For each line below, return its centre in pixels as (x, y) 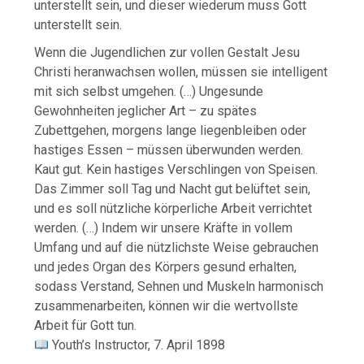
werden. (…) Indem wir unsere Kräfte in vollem (164, 228)
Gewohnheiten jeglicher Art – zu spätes (146, 111)
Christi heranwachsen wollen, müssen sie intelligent (181, 72)
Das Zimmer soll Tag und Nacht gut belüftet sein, (173, 189)
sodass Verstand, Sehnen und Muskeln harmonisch (179, 287)
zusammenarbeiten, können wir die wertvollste (167, 306)
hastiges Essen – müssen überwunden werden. (169, 150)
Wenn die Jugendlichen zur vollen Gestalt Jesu (167, 53)
